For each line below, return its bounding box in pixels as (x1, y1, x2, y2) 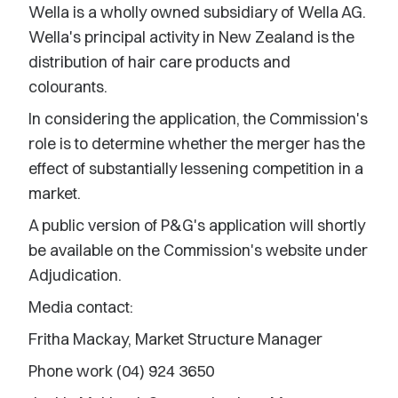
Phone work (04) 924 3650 (28, 361, 214, 381)
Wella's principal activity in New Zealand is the (28, 27, 354, 47)
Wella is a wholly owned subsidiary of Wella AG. (28, 2, 366, 22)
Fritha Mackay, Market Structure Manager (28, 329, 322, 349)
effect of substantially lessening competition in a (28, 158, 363, 179)
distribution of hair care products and (28, 52, 291, 72)
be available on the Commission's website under (28, 240, 368, 260)
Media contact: (28, 297, 133, 317)
